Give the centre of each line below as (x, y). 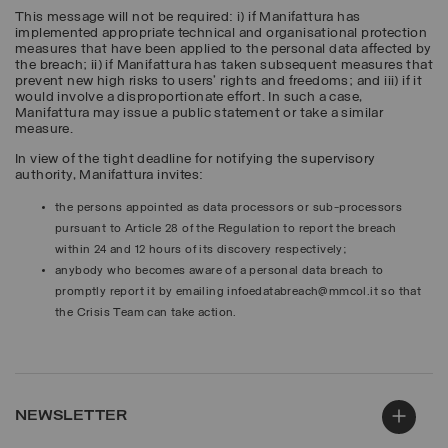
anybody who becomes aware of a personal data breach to (219, 270)
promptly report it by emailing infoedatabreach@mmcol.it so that (238, 291)
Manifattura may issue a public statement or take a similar (199, 113)
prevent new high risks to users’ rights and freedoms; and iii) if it (219, 81)
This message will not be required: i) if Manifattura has (188, 17)
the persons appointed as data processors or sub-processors (229, 207)
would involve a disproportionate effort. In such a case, (189, 97)
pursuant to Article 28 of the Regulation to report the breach (226, 228)
